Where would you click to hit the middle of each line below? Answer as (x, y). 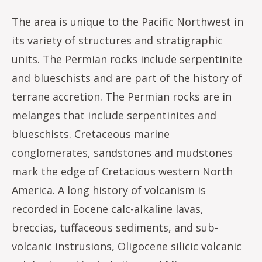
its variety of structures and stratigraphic (117, 40)
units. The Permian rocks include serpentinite (127, 59)
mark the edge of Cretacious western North (122, 171)
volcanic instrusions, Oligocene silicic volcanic (127, 246)
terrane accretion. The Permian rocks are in (122, 96)
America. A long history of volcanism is (109, 190)
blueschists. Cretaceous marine (91, 134)
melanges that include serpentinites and (114, 115)
